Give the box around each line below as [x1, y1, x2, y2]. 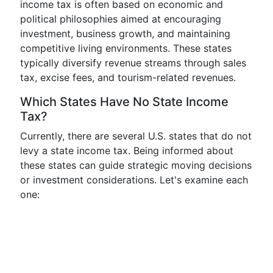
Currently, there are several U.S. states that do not [20, 130, 252, 142]
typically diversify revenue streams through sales [20, 57, 246, 69]
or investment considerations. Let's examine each [20, 174, 248, 186]
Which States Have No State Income [20, 94, 229, 109]
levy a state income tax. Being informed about [20, 144, 233, 157]
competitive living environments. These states [20, 42, 232, 54]
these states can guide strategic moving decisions [20, 159, 252, 171]
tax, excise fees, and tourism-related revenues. [20, 71, 236, 83]
